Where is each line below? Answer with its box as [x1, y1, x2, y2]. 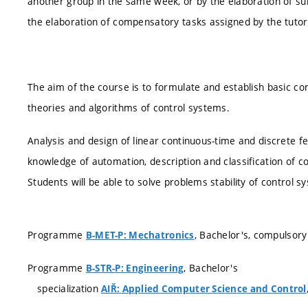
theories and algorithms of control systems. [27, 101, 230, 114]
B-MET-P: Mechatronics [85, 229, 195, 241]
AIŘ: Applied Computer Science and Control [101, 282, 307, 295]
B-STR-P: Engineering [85, 261, 184, 274]
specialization [37, 281, 102, 295]
